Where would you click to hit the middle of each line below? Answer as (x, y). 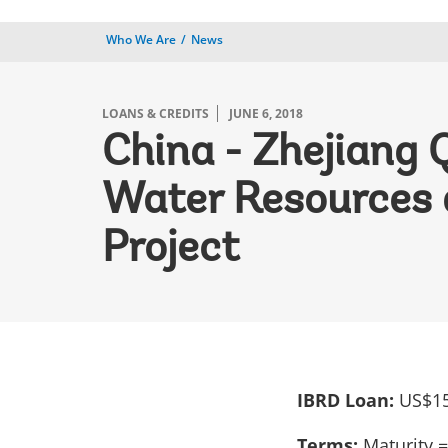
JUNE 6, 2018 (266, 113)
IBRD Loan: (348, 400)
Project (170, 250)
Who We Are (141, 39)
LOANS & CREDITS (155, 113)
